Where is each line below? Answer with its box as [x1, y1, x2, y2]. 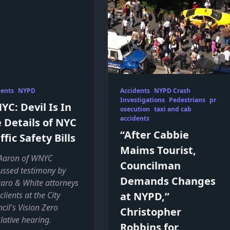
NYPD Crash [154, 86, 191, 95]
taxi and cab [154, 105, 192, 113]
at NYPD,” [120, 189, 170, 203]
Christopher [120, 205, 182, 219]
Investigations [120, 95, 165, 104]
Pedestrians [169, 95, 206, 104]
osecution [120, 105, 150, 113]
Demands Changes [120, 174, 216, 188]
